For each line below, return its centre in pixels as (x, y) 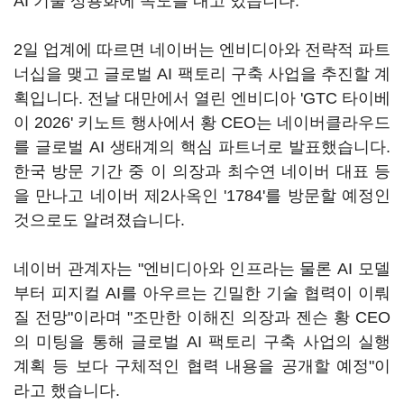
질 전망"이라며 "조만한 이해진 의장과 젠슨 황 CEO (202, 317)
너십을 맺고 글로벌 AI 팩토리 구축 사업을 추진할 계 (202, 74)
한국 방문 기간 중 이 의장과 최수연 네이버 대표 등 (202, 171)
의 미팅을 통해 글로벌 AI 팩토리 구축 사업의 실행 (202, 342)
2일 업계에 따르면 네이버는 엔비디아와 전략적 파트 (202, 50)
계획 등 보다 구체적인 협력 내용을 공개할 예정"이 (202, 366)
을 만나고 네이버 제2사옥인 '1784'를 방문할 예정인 (202, 196)
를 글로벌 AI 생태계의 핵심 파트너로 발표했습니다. (202, 147)
